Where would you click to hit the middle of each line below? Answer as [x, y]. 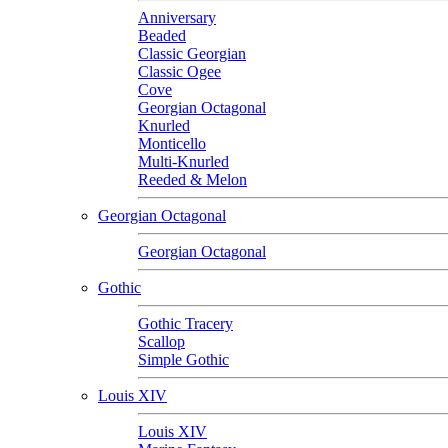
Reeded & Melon [192, 179]
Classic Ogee [179, 71]
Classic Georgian [192, 53]
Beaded [162, 35]
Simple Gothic [183, 359]
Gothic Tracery [185, 323]
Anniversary [177, 17]
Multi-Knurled [183, 161]
